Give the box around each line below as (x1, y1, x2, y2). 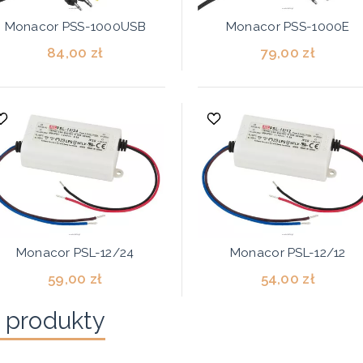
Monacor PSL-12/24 (15, 246, 135, 260)
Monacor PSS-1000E (225, 19, 350, 34)
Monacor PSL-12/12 (229, 246, 346, 260)
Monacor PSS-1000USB (4, 19, 146, 34)
